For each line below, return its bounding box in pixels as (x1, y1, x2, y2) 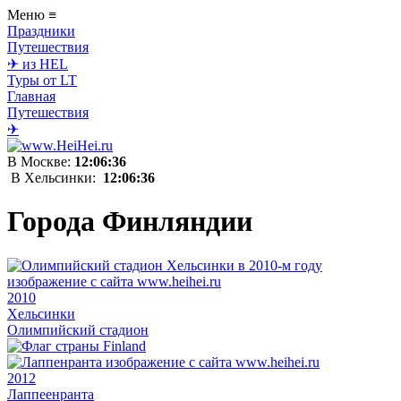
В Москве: (7, 154, 74, 169)
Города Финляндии (7, 205, 252, 238)
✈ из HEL (7, 56, 68, 72)
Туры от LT (7, 73, 77, 88)
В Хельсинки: (7, 170, 103, 185)
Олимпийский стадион (7, 321, 149, 337)
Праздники (7, 23, 75, 38)
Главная (7, 89, 55, 104)
